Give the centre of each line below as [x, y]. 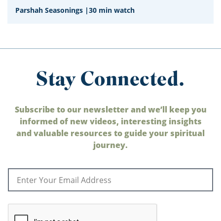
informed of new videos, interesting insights [110, 121]
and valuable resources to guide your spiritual [110, 133]
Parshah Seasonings [49, 10]
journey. [110, 145]
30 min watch [112, 10]
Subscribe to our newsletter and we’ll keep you [110, 110]
